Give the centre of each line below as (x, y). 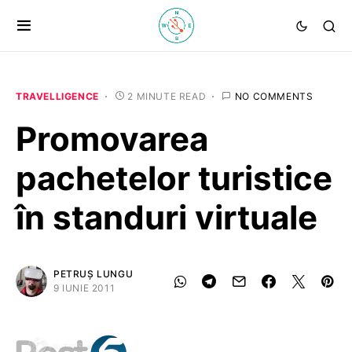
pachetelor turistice (174, 178)
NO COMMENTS (274, 96)
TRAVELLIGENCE (57, 96)
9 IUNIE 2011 (84, 288)
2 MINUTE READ (167, 96)
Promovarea (112, 139)
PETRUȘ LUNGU (93, 274)
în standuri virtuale (167, 217)
